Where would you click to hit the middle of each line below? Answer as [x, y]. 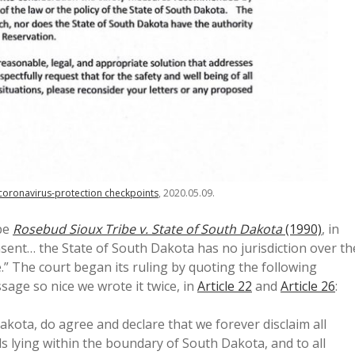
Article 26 [308, 286]
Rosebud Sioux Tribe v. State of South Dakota [147, 229]
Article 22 [225, 286]
